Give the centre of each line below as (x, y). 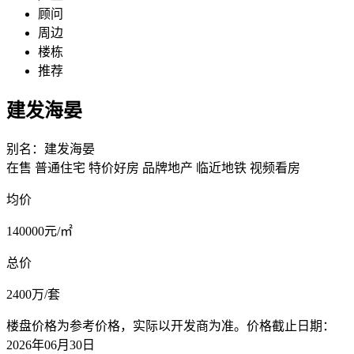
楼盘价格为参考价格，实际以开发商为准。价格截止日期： (171, 326)
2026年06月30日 (51, 345)
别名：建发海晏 (51, 149)
